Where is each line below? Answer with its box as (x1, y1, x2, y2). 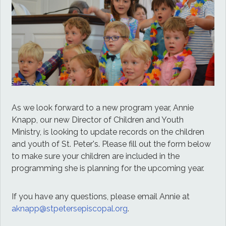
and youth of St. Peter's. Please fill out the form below (12, 139, 211, 149)
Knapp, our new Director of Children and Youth (12, 115, 184, 125)
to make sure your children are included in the (12, 151, 180, 161)
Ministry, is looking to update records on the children (12, 127, 205, 137)
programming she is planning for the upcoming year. (12, 163, 205, 173)
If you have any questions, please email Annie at (12, 191, 190, 201)
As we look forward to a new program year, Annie (12, 102, 194, 112)
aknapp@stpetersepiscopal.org (12, 203, 128, 213)
